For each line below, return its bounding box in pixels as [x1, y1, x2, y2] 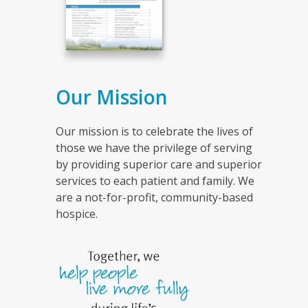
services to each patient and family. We [55, 173, 254, 189]
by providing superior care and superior [55, 157, 262, 173]
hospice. [55, 206, 98, 222]
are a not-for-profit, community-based [55, 190, 253, 206]
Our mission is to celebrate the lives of [55, 124, 253, 140]
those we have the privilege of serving [55, 140, 252, 156]
